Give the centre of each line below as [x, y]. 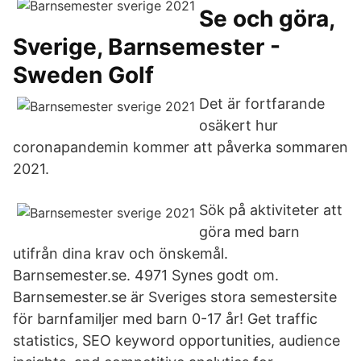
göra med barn [249, 232]
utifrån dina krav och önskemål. [120, 253]
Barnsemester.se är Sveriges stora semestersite [175, 297]
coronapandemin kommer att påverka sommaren [180, 147]
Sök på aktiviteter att [271, 210]
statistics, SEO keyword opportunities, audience [176, 340]
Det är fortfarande [262, 104]
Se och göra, [267, 19]
